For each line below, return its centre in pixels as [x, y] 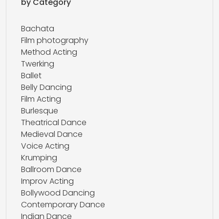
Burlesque [40, 111]
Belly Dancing [46, 87]
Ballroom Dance [51, 169]
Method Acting [49, 52]
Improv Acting [47, 181]
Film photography [55, 40]
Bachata [38, 29]
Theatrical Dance [54, 122]
